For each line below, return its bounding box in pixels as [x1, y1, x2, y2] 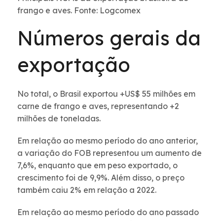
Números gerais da [17, 26, 201, 51]
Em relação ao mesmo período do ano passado [17, 207, 199, 218]
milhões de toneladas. [17, 113, 103, 124]
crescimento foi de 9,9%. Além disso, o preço [17, 173, 184, 183]
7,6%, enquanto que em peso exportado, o [17, 160, 178, 171]
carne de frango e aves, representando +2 [17, 101, 179, 111]
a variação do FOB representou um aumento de [17, 148, 202, 158]
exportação [17, 52, 136, 77]
